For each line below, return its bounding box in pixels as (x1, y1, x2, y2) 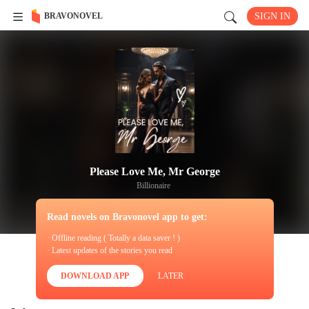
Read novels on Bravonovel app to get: (46, 212, 208, 222)
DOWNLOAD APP (61, 271, 129, 281)
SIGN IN (255, 11, 290, 21)
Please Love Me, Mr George (89, 166, 220, 177)
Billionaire (136, 181, 170, 190)
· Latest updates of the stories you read (46, 246, 172, 255)
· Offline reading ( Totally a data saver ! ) (46, 233, 180, 243)
